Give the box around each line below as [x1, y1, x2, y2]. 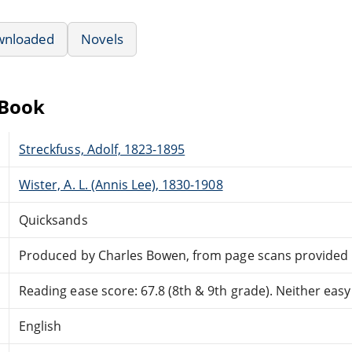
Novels [81, 29, 124, 48]
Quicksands [19, 211, 88, 229]
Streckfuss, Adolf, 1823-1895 [19, 140, 185, 158]
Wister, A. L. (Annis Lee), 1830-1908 [19, 175, 223, 193]
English [19, 317, 62, 335]
